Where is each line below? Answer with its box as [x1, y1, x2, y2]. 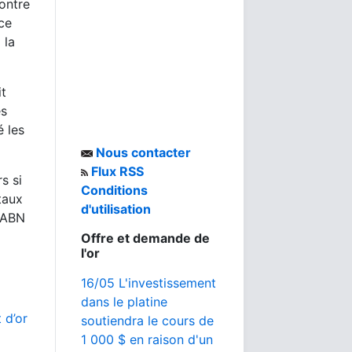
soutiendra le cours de [81, 313, 214, 328]
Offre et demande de [81, 230, 210, 246]
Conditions [81, 182, 148, 198]
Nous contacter [93, 145, 191, 160]
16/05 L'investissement [81, 275, 216, 291]
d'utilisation [81, 201, 151, 217]
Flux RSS [88, 163, 144, 179]
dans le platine [81, 294, 167, 310]
